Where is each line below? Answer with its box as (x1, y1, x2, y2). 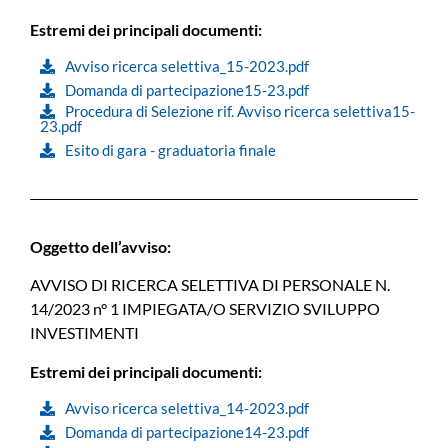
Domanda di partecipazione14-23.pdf (65, 423, 309, 442)
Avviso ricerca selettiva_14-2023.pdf (65, 399, 309, 418)
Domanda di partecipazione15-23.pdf (65, 80, 309, 99)
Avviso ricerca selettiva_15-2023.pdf (65, 56, 309, 75)
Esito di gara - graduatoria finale (65, 140, 276, 159)
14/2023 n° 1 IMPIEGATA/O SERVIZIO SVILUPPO (30, 299, 380, 319)
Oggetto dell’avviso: (30, 236, 171, 256)
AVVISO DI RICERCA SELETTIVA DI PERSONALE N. (30, 275, 390, 295)
